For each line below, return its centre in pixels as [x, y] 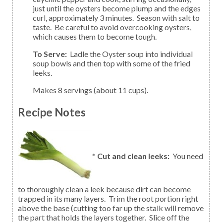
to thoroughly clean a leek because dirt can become [104, 189]
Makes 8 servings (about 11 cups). [94, 90]
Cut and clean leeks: [133, 156]
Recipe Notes [52, 112]
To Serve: [54, 54]
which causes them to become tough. [95, 36]
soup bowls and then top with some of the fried [111, 63]
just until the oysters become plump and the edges [117, 8]
